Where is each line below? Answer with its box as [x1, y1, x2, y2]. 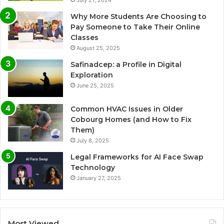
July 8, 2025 [76, 137, 109, 144]
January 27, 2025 [76, 174, 121, 182]
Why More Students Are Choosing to [70, 12, 206, 21]
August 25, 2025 [76, 44, 120, 52]
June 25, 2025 [76, 82, 114, 89]
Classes [70, 33, 98, 42]
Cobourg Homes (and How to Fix [70, 115, 191, 124]
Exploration [70, 70, 113, 80]
